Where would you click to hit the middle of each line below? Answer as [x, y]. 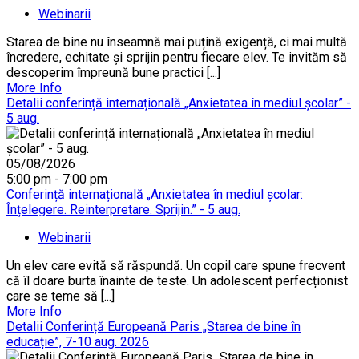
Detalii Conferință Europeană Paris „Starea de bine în [153, 326]
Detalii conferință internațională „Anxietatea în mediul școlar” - [179, 103]
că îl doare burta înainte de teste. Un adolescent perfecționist [177, 280]
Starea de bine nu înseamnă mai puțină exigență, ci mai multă [177, 42]
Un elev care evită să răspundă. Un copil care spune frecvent [176, 265]
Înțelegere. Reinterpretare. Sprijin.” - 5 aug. [123, 209]
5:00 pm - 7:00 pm [57, 179]
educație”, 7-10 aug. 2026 [78, 341]
